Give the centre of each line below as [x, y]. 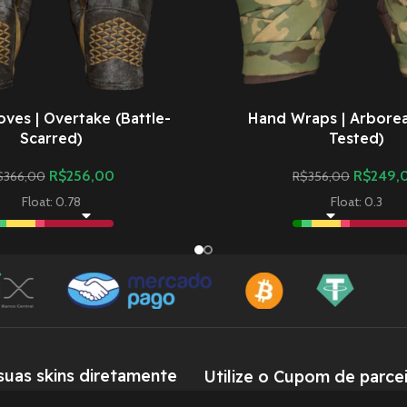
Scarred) [51, 139]
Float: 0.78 [51, 202]
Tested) [356, 139]
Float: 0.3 [356, 202]
